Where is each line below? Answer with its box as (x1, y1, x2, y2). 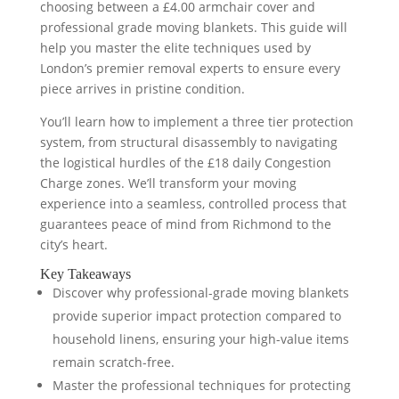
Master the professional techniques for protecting (52, 377, 351, 394)
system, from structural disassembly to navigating (39, 134, 338, 151)
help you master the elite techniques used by (39, 39, 311, 56)
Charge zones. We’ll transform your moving (39, 175, 297, 191)
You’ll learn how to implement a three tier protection (39, 113, 354, 130)
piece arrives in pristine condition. (39, 80, 245, 97)
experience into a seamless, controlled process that (39, 195, 346, 212)
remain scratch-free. (52, 354, 175, 370)
